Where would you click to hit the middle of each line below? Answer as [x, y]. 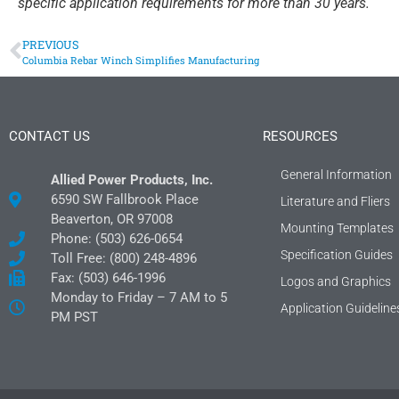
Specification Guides [337, 254]
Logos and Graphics [336, 281]
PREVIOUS [51, 44]
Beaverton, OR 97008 [111, 219]
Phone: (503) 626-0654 [116, 238]
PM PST [74, 317]
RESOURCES [300, 136]
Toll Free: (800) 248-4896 [123, 258]
